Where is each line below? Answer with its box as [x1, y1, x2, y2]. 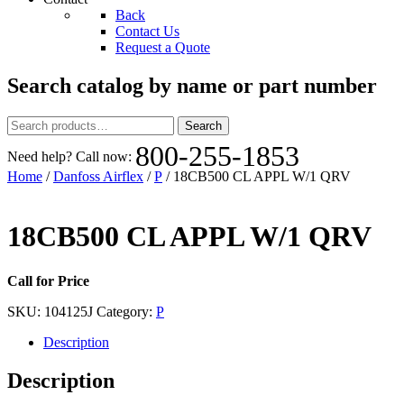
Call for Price [7, 272, 89, 289]
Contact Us [115, 23, 179, 39]
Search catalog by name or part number [7, 73, 377, 97]
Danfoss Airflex [53, 168, 143, 184]
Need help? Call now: [7, 148, 135, 164]
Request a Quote [115, 40, 210, 55]
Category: [96, 303, 156, 319]
